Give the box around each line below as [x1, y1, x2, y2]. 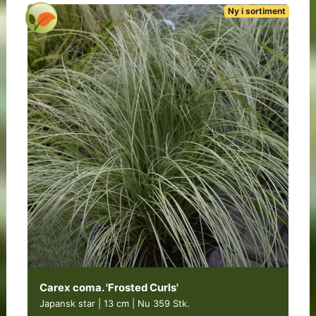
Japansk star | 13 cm [39, 297, 132, 309]
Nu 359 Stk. [137, 297, 190, 309]
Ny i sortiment [228, 5, 286, 16]
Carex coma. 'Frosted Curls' [39, 281, 178, 294]
